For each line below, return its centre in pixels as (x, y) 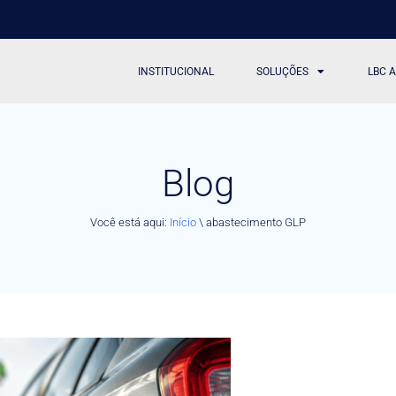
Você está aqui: (130, 222)
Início (183, 222)
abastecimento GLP (256, 222)
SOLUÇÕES (283, 71)
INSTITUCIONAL (176, 71)
